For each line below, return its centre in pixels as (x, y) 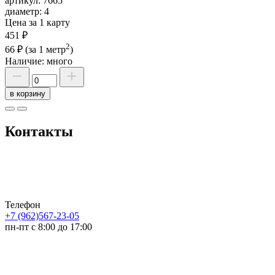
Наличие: (26, 61)
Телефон (23, 204)
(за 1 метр (45, 50)
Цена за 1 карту (37, 22)
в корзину (28, 94)
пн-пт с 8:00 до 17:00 (48, 227)
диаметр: (25, 11)
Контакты (39, 131)
